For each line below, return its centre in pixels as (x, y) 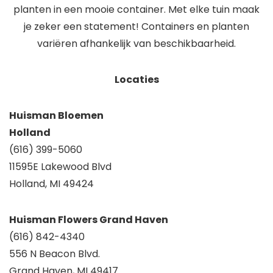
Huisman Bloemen (56, 116)
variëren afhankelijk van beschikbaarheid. (136, 44)
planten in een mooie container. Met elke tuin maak (136, 10)
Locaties (136, 80)
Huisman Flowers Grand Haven (89, 220)
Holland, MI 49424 (51, 184)
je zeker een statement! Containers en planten (136, 27)
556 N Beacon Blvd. (55, 254)
